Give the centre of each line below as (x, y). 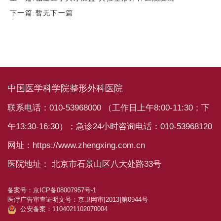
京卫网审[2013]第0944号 (113, 200)
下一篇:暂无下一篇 (42, 13)
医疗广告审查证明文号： (42, 200)
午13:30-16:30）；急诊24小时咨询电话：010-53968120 (110, 127)
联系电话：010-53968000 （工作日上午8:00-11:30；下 (108, 108)
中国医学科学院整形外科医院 (65, 89)
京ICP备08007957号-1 (64, 190)
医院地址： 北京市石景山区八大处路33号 (84, 164)
